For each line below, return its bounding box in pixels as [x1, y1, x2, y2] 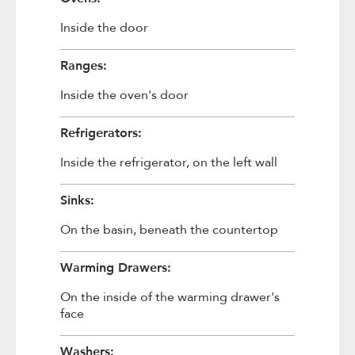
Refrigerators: [59, 124, 142, 140]
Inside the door [59, 19, 148, 36]
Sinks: [59, 191, 94, 208]
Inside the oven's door [59, 86, 189, 104]
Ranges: [59, 56, 107, 73]
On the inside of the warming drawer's [59, 288, 280, 306]
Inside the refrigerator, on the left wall [59, 154, 277, 171]
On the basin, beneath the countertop [59, 221, 278, 239]
